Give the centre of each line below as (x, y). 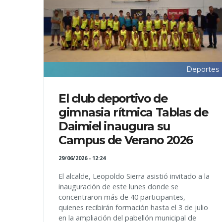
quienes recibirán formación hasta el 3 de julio (133, 208)
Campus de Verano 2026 (126, 140)
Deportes (203, 70)
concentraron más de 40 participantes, (122, 197)
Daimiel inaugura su (114, 126)
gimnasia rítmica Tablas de (133, 112)
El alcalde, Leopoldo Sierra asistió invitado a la (134, 176)
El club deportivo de (113, 99)
